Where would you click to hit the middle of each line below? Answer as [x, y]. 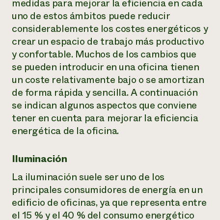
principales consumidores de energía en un [107, 190]
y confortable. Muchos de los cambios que [104, 54]
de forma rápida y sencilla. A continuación [105, 93]
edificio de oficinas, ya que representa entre [110, 203]
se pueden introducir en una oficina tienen [106, 67]
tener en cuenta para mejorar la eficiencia [105, 118]
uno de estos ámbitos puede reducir [91, 16]
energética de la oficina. [66, 131]
